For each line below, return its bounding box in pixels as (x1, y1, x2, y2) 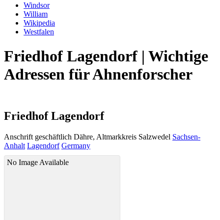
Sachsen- (172, 133, 200, 141)
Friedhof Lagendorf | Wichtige (4, 47, 208, 65)
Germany (61, 141, 90, 150)
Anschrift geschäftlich (4, 133, 72, 141)
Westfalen (24, 27, 54, 36)
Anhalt (4, 141, 25, 150)
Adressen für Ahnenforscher (4, 65, 192, 83)
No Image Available (7, 158, 69, 167)
